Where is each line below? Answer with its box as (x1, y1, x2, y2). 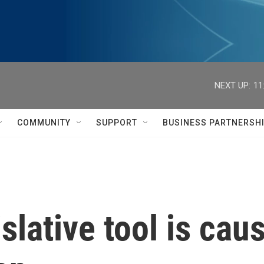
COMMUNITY (17, 118, 71, 127)
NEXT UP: (214, 80, 250, 91)
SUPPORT (96, 118, 137, 127)
